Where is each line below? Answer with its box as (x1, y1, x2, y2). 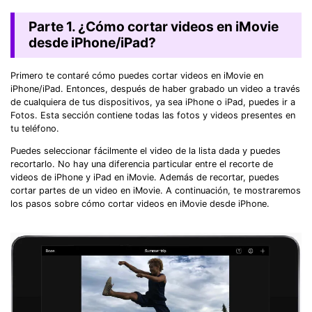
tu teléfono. (10, 123, 59, 134)
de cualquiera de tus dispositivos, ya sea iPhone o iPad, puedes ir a (10, 96, 295, 107)
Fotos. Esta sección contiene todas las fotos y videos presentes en (10, 109, 295, 120)
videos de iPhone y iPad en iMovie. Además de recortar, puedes (10, 171, 279, 182)
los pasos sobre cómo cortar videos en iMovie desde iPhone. (10, 198, 270, 209)
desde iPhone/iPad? (28, 34, 156, 52)
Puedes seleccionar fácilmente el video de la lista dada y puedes (10, 145, 281, 156)
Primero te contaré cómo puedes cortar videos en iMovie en (10, 70, 263, 81)
